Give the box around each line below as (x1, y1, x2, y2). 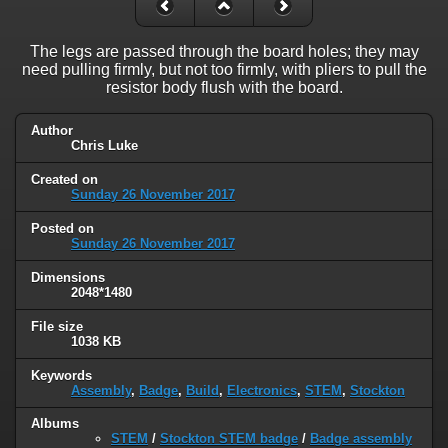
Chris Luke (71, 138, 138, 154)
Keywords (31, 367, 92, 383)
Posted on (31, 220, 94, 236)
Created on (31, 171, 98, 187)
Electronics (227, 382, 297, 398)
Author (31, 123, 73, 139)
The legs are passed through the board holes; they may (29, 43, 419, 61)
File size (31, 318, 83, 334)
